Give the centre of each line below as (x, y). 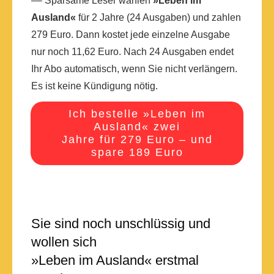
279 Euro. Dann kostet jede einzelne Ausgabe (131, 34)
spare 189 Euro (137, 152)
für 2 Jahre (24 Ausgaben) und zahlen (158, 17)
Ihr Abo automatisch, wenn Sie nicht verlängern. (134, 68)
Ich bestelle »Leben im (137, 113)
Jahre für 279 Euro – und (137, 139)
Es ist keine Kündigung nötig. (94, 86)
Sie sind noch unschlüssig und (121, 223)
